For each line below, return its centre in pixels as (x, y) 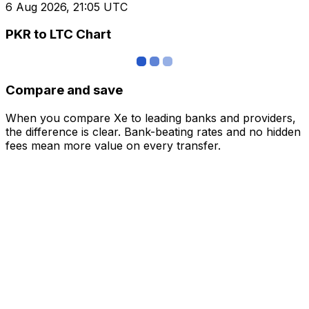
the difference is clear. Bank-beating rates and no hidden (153, 131)
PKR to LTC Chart (58, 34)
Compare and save (64, 90)
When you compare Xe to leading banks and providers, (151, 118)
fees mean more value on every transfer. (113, 145)
